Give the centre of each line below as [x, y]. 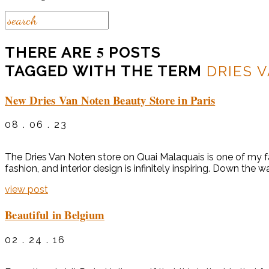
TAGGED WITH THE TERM [106, 71]
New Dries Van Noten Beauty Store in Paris [110, 100]
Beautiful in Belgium [55, 215]
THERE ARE [51, 52]
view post [26, 190]
